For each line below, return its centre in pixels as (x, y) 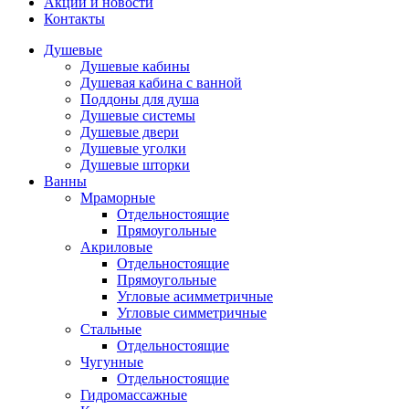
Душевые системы (138, 116)
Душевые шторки (135, 165)
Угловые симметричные (192, 313)
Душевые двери (130, 132)
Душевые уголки (133, 149)
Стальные (111, 330)
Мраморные (118, 198)
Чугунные (112, 362)
